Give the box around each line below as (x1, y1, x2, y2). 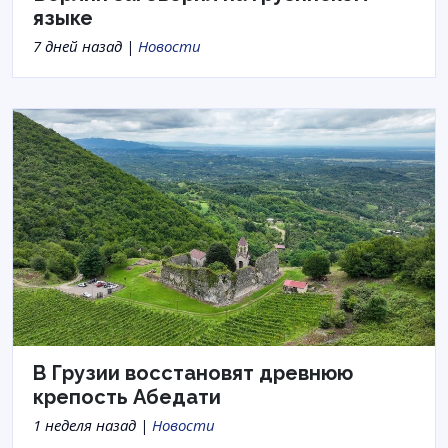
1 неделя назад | (33, 415, 152, 436)
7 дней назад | (33, 36, 138, 56)
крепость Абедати (33, 385, 221, 410)
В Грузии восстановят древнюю (33, 361, 353, 386)
